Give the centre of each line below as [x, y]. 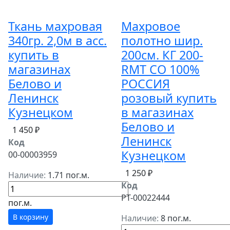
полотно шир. [162, 41]
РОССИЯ [146, 84]
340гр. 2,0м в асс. [57, 41]
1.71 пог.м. [69, 175]
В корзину [31, 217]
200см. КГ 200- [162, 55]
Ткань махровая [55, 26]
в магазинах [157, 112]
